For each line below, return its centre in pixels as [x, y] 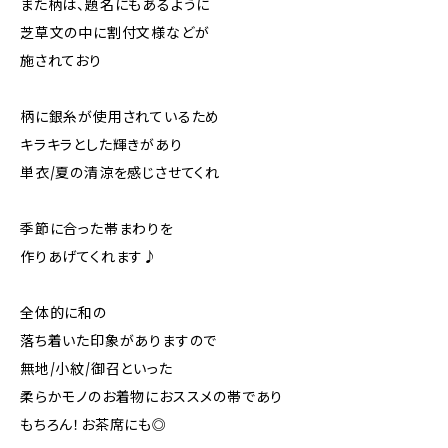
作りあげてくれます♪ [89, 257]
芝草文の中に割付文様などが [115, 33]
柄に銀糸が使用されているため [120, 117]
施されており [61, 61]
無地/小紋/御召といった [96, 369]
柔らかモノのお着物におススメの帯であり [152, 397]
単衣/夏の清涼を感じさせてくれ [120, 173]
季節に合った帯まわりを [97, 229]
